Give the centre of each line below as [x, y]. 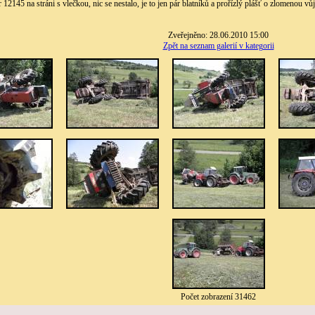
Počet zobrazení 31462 [218, 297]
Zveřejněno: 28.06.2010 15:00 [218, 35]
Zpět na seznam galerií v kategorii [218, 46]
